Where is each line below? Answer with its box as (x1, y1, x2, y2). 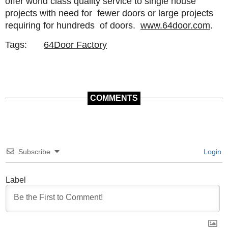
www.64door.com (140, 20, 210, 31)
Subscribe (18, 148, 50, 156)
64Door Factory (44, 40, 107, 50)
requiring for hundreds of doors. (5, 20, 140, 31)
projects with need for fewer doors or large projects (5, 8, 213, 19)
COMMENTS (90, 94, 138, 103)
